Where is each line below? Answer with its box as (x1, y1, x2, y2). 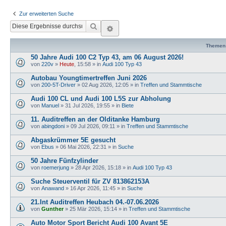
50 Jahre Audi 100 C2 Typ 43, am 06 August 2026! (31, 53, 184, 61)
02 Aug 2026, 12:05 (82, 81, 129, 88)
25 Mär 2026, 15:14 (70, 205, 117, 212)
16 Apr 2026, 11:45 (70, 185, 116, 191)
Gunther (41, 205, 64, 212)
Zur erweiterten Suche (19, 11, 74, 17)
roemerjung (41, 164, 69, 171)
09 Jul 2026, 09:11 (71, 123, 115, 129)
